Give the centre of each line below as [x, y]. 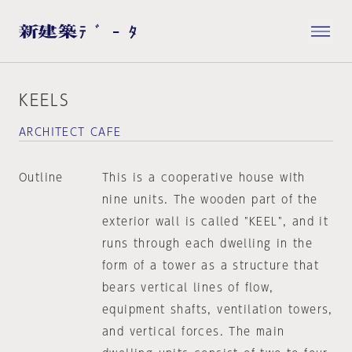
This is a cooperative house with [203, 178]
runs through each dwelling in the [207, 244]
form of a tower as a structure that [210, 266]
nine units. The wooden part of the [210, 200]
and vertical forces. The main [193, 332]
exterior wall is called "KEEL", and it [215, 222]
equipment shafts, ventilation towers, [217, 310]
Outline [41, 178]
